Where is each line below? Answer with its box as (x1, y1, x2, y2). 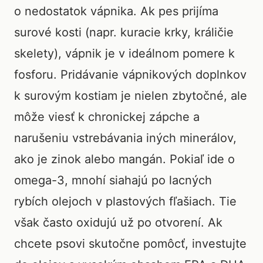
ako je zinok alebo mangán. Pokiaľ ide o (14, 152, 235, 166)
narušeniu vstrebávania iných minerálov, (14, 131, 237, 145)
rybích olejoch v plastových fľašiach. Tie (14, 194, 237, 208)
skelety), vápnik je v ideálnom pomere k (14, 46, 235, 60)
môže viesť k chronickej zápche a (14, 110, 200, 124)
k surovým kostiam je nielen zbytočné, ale (14, 89, 247, 103)
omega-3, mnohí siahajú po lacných (14, 173, 212, 187)
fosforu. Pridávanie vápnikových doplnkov (14, 68, 247, 82)
